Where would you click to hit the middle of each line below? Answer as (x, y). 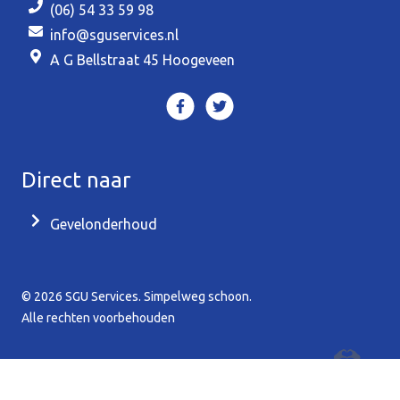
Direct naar (76, 180)
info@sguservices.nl (114, 35)
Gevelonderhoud (104, 225)
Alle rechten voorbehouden (98, 318)
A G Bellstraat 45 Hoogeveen (142, 60)
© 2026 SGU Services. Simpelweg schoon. (137, 297)
